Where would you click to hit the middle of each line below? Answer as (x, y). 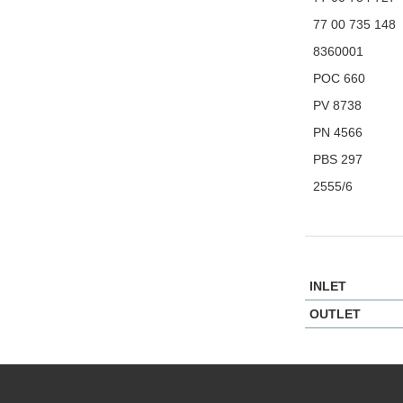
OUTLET (335, 314)
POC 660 (337, 79)
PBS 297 (336, 160)
